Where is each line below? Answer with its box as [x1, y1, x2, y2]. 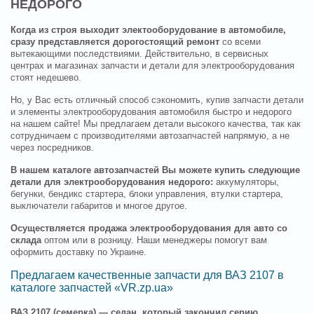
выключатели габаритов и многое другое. [11, 201, 187, 212]
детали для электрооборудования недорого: [11, 177, 213, 188]
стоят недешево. [11, 73, 81, 83]
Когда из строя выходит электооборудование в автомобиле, [11, 25, 286, 36]
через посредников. [11, 143, 94, 153]
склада [11, 235, 41, 246]
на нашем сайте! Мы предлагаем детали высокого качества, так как [11, 119, 301, 130]
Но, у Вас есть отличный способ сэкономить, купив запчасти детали [11, 95, 303, 106]
